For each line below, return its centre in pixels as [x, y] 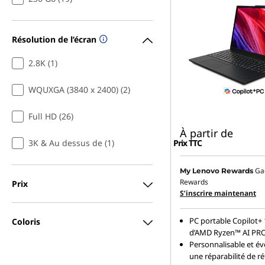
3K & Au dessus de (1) [71, 143]
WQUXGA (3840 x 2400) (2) [79, 90]
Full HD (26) [51, 117]
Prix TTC [188, 143]
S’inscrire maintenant [218, 193]
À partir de [206, 133]
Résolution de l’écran [54, 39]
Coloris [26, 221]
